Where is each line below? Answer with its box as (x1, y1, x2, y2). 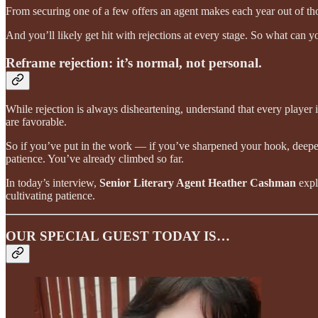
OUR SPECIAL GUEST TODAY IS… (6, 229, 230, 244)
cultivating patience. (6, 190, 95, 202)
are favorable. (6, 116, 67, 128)
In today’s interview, (6, 177, 99, 190)
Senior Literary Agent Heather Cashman (99, 177, 296, 190)
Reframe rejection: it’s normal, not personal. (6, 55, 262, 70)
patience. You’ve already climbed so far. (6, 153, 184, 165)
